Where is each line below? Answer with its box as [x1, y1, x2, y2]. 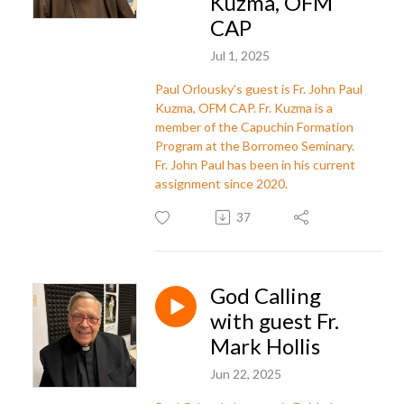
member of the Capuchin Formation [155, 118, 353, 134]
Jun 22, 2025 [210, 365, 281, 381]
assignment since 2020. [155, 175, 288, 191]
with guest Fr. [210, 307, 339, 334]
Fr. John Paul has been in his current [155, 156, 355, 172]
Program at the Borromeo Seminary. [155, 137, 357, 153]
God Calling [210, 281, 321, 308]
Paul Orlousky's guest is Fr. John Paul [155, 80, 363, 96]
